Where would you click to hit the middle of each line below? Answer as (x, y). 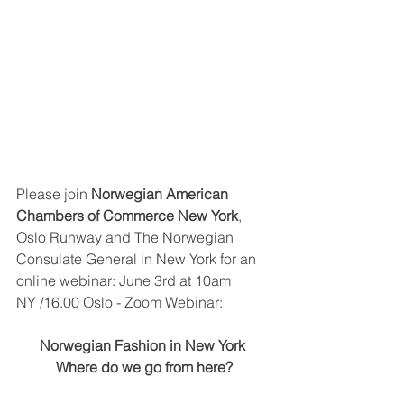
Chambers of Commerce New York (127, 216)
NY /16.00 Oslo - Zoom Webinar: (119, 303)
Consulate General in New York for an (138, 259)
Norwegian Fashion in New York (144, 346)
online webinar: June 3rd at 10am (125, 281)
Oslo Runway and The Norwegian (127, 238)
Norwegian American (161, 194)
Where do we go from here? (144, 367)
